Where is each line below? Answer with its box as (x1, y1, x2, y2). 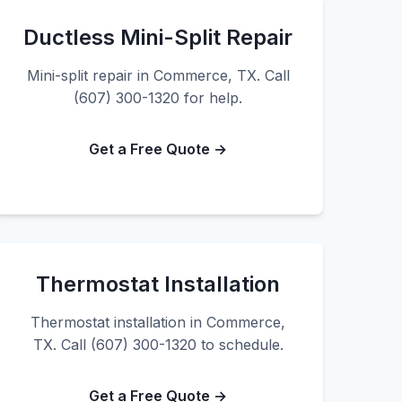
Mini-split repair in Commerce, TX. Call (26, 66, 290, 84)
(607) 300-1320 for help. (74, 89, 242, 107)
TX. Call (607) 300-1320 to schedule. (32, 336, 284, 354)
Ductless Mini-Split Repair (23, 24, 293, 50)
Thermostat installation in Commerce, (31, 313, 285, 331)
